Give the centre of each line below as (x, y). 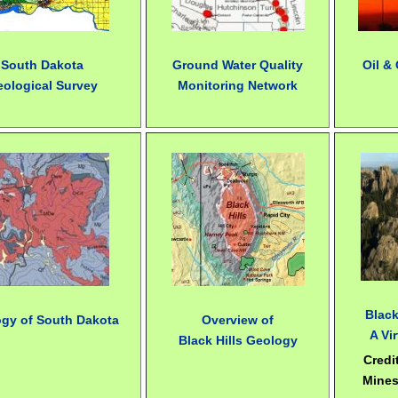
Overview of (238, 319)
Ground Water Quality (238, 64)
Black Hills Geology (238, 340)
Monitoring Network (238, 85)
